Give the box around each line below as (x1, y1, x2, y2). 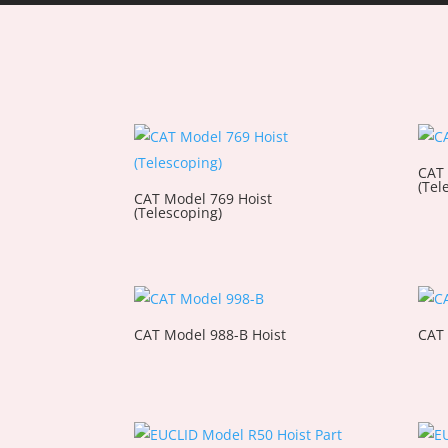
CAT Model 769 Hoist (134, 188, 273, 208)
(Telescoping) (134, 202, 223, 222)
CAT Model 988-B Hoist (134, 324, 287, 344)
